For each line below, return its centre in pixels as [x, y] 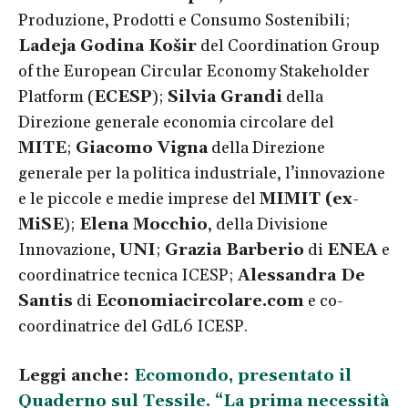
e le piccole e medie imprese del [139, 199]
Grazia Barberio [235, 250]
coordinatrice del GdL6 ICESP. [133, 326]
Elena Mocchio [143, 224]
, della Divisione [268, 224]
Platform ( [56, 97]
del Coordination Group [288, 46]
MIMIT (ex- [309, 199]
